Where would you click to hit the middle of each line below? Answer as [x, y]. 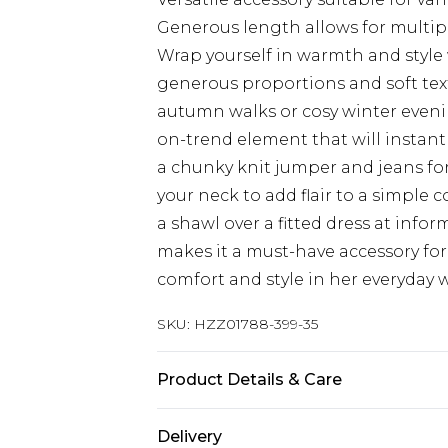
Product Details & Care [249, 379]
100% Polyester [219, 421]
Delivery [189, 436]
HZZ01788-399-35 [256, 324]
